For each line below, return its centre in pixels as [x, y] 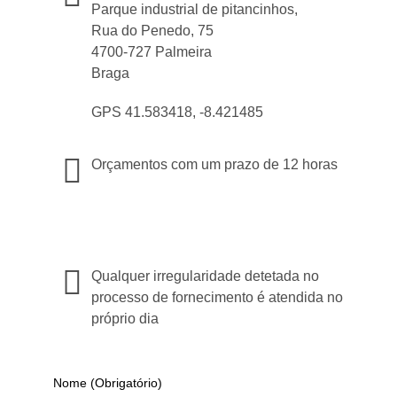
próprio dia [125, 319]
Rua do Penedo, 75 [152, 31]
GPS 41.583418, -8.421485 [177, 112]
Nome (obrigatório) [108, 383]
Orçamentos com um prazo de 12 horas [214, 164]
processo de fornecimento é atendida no [217, 297]
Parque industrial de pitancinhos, [195, 9]
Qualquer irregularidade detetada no [205, 276]
